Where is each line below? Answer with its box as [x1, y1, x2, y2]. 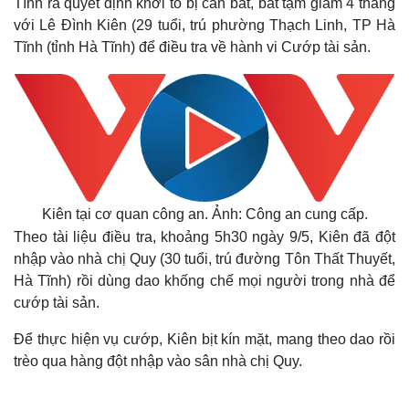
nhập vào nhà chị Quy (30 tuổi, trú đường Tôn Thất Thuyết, [14, 251, 395, 267]
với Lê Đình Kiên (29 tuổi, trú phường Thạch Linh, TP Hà [14, 17, 395, 33]
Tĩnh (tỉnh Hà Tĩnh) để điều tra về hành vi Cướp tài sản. [14, 39, 371, 55]
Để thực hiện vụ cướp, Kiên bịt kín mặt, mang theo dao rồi [14, 331, 395, 347]
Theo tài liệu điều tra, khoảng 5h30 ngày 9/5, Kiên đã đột [14, 229, 395, 245]
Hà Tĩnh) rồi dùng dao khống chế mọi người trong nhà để [14, 273, 395, 288]
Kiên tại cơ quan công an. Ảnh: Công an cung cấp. [41, 206, 368, 222]
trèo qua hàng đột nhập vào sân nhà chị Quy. [14, 353, 302, 369]
